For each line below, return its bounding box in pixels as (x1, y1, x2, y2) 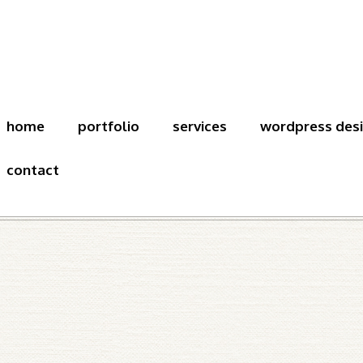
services (172, 117, 227, 135)
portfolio (78, 117, 140, 135)
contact (6, 161, 60, 178)
